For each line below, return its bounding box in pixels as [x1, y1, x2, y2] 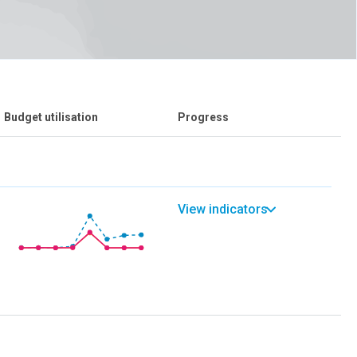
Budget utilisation [4, 110, 99, 124]
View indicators [177, 201, 268, 217]
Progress [177, 110, 229, 124]
